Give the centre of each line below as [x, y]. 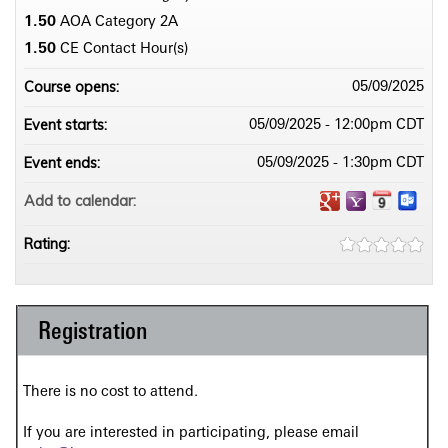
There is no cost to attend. [110, 393]
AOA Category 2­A [119, 23]
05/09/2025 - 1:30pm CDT [340, 164]
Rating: [49, 244]
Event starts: [67, 125]
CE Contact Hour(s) [124, 50]
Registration [93, 333]
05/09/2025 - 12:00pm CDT [336, 126]
